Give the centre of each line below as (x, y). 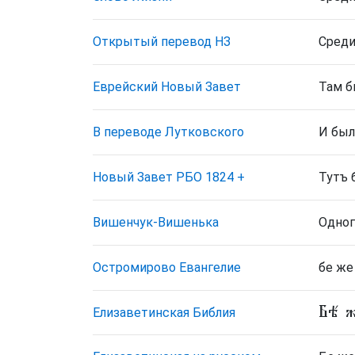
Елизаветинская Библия (164, 313)
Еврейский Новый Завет (167, 87)
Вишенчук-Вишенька (156, 222)
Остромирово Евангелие (167, 267)
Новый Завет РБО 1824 (163, 177)
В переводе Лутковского (168, 132)
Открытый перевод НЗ (162, 42)
